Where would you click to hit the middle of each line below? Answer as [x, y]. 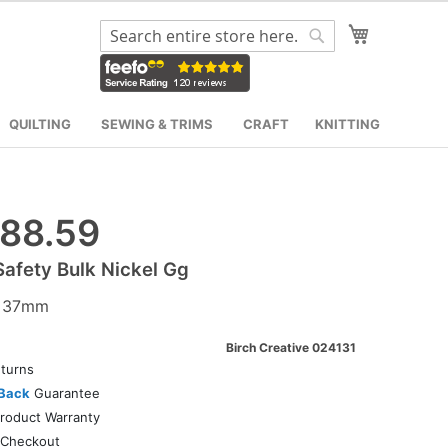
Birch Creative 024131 [291, 347]
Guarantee [64, 392]
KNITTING [347, 123]
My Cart [400, 31]
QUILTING [39, 123]
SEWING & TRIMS [157, 123]
